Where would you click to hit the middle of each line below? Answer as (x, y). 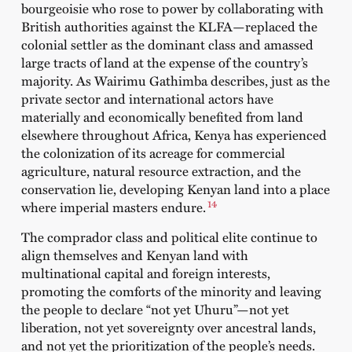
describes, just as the (268, 81)
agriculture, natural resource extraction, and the (161, 171)
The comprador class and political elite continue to (169, 236)
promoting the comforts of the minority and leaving (171, 290)
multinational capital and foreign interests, (145, 272)
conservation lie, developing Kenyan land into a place (175, 189)
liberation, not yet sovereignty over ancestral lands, (168, 326)
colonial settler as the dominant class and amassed (167, 44)
